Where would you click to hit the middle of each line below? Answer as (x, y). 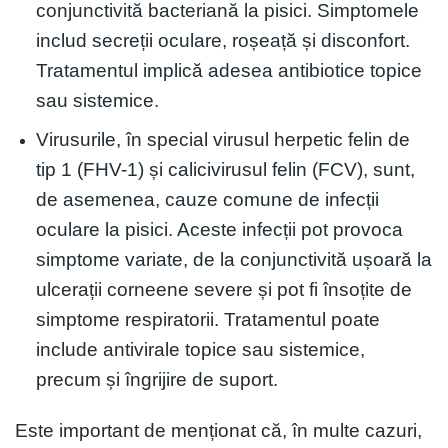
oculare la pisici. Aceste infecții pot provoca (219, 230)
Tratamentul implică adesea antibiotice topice (228, 70)
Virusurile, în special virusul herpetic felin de (222, 140)
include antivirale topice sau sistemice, (200, 350)
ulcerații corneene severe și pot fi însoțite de (223, 290)
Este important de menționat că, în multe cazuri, (218, 431)
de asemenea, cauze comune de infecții (207, 200)
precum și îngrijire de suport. (156, 380)
